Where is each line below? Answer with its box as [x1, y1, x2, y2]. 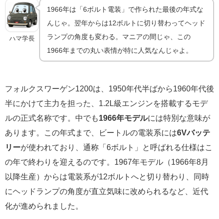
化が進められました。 [5, 201, 83, 210]
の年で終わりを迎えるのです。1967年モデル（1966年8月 [5, 157, 209, 166]
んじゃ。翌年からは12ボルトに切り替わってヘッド [47, 19, 206, 26]
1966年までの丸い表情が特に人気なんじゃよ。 [47, 46, 193, 54]
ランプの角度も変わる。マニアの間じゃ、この [47, 33, 191, 40]
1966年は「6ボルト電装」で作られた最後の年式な [47, 5, 204, 13]
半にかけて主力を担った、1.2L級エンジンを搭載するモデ [5, 99, 208, 107]
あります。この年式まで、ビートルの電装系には [5, 128, 177, 136]
